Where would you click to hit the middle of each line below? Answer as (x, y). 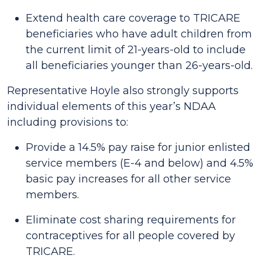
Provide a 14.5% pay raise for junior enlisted (138, 147)
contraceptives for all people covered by (130, 236)
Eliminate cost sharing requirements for (131, 220)
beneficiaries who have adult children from (139, 34)
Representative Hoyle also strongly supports (123, 91)
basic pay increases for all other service (128, 179)
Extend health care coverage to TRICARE (133, 18)
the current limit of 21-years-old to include (136, 50)
